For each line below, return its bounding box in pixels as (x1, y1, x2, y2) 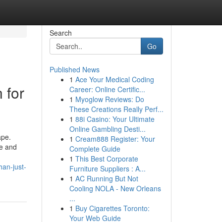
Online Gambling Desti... (69, 124, 146, 134)
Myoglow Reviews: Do (75, 94, 144, 104)
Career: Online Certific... (69, 84, 145, 94)
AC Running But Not (75, 173, 138, 183)
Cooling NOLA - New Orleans (69, 183, 161, 193)
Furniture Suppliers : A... (69, 164, 146, 173)
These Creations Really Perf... (69, 104, 164, 114)
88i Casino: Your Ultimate (75, 114, 155, 124)
